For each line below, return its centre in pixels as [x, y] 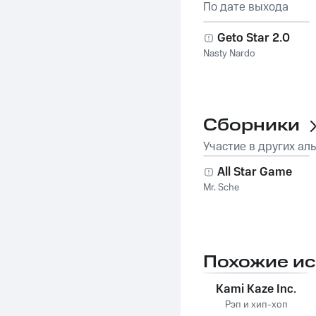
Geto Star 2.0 [254, 38]
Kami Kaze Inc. [256, 289]
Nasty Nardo [229, 54]
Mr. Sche [221, 188]
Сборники [251, 126]
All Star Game [255, 172]
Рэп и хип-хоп [256, 305]
